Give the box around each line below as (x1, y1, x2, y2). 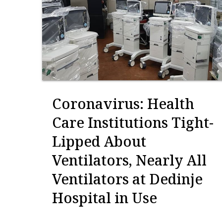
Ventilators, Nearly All (52, 150, 207, 169)
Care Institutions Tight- (52, 112, 214, 132)
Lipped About (52, 131, 146, 151)
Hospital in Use (52, 188, 157, 207)
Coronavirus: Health (52, 94, 194, 113)
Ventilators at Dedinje (52, 169, 203, 188)
